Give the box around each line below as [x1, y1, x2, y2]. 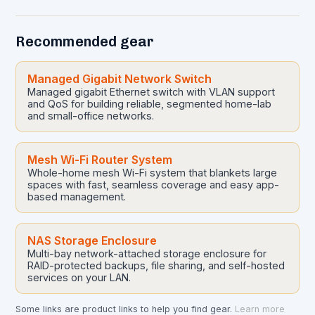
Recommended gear [15, 32, 155, 50]
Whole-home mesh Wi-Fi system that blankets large [27, 166, 278, 179]
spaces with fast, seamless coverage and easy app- [27, 178, 280, 191]
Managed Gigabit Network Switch [27, 71, 212, 86]
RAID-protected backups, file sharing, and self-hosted [27, 259, 285, 271]
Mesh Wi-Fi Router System [27, 152, 173, 167]
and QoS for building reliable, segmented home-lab [27, 97, 272, 110]
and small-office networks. [27, 109, 155, 122]
